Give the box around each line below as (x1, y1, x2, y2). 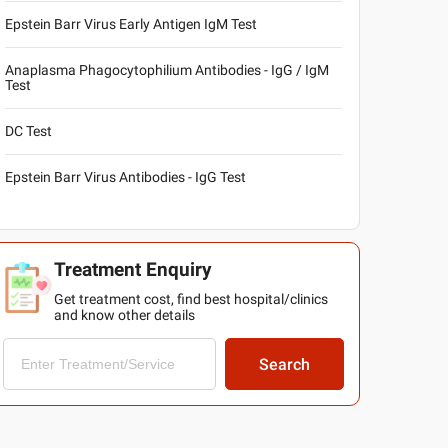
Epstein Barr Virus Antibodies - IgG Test (4, 169, 246, 185)
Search (258, 354, 310, 374)
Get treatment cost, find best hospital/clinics (53, 291, 328, 307)
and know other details (53, 307, 195, 323)
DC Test (4, 123, 52, 139)
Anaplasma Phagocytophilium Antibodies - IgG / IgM (4, 62, 329, 78)
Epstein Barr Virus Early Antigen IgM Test (4, 16, 257, 32)
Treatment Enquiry (53, 259, 212, 281)
